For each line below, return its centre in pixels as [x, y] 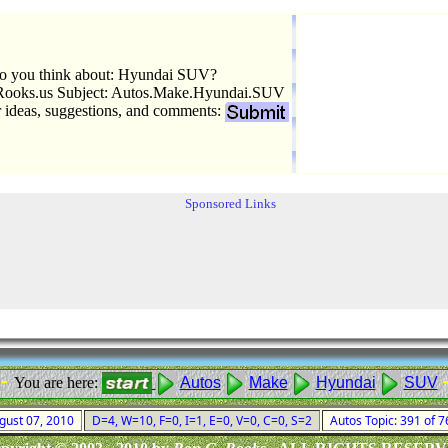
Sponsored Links [230, 203]
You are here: [57, 382]
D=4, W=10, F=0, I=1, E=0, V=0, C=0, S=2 [202, 420]
